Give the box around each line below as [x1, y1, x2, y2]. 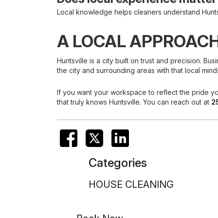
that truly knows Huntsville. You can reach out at [57, 98, 211, 106]
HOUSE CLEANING [89, 179, 174, 190]
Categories [89, 156, 147, 170]
